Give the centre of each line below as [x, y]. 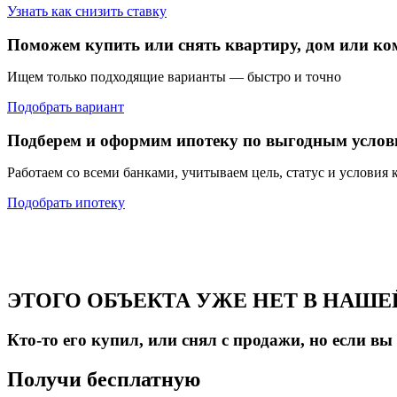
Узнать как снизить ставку [87, 11]
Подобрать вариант [66, 106]
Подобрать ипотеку [66, 202]
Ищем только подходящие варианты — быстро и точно [174, 76]
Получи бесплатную [104, 379]
